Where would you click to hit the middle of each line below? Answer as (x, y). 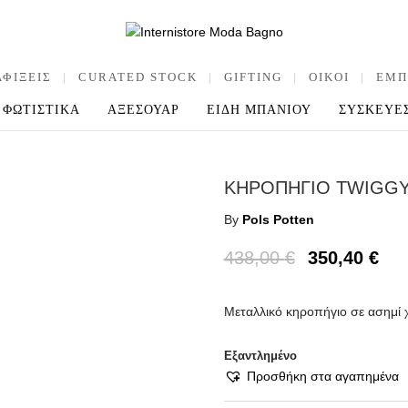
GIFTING (253, 76)
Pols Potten (278, 219)
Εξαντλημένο (260, 356)
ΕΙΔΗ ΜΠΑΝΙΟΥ (259, 110)
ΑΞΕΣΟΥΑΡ (143, 110)
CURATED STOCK (138, 76)
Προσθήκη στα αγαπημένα (322, 376)
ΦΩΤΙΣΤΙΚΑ (41, 110)
